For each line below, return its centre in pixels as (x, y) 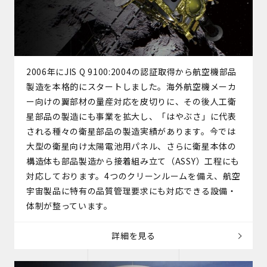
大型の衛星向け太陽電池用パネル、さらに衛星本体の (131, 146)
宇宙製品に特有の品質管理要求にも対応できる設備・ (131, 191)
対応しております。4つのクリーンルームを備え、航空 (133, 176)
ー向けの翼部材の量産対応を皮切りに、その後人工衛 (131, 102)
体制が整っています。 (69, 206)
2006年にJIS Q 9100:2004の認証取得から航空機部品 (131, 72)
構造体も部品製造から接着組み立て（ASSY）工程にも (133, 161)
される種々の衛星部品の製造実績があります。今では (131, 131)
